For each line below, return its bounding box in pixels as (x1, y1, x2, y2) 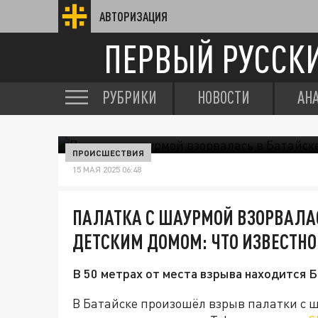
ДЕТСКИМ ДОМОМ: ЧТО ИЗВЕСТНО (72, 229, 317, 253)
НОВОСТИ (197, 87, 250, 107)
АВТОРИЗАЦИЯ (99, 9, 168, 23)
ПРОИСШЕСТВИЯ (72, 148, 144, 158)
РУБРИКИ (102, 87, 157, 107)
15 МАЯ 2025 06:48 (72, 164, 141, 175)
